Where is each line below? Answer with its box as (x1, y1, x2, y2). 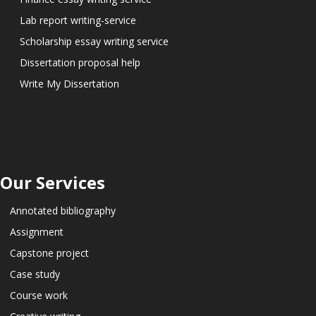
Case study (10, 267, 60, 281)
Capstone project (10, 246, 89, 260)
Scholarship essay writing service (20, 35, 169, 49)
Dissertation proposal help (20, 56, 140, 70)
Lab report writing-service (20, 13, 136, 28)
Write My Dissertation (20, 77, 119, 91)
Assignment (10, 225, 63, 239)
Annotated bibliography (10, 204, 116, 218)
